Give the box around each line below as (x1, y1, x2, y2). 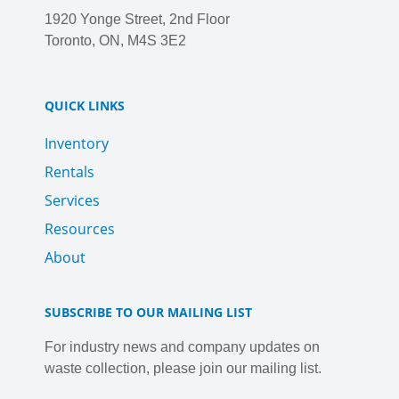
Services (45, 191, 100, 211)
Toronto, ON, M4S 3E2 (45, 32, 186, 48)
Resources (45, 219, 115, 240)
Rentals (45, 162, 94, 183)
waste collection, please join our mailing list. (45, 361, 322, 377)
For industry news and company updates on (45, 339, 320, 355)
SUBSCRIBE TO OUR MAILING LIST (45, 304, 252, 322)
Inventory (45, 134, 109, 154)
